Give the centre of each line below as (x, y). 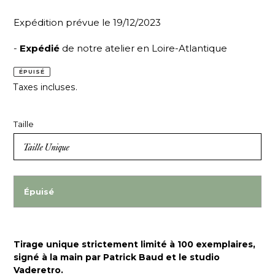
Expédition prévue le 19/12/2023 (87, 23)
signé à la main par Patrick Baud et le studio (117, 258)
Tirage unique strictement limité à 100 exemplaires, (134, 245)
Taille (24, 124)
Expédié (40, 48)
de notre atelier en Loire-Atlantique (143, 48)
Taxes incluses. (45, 87)
